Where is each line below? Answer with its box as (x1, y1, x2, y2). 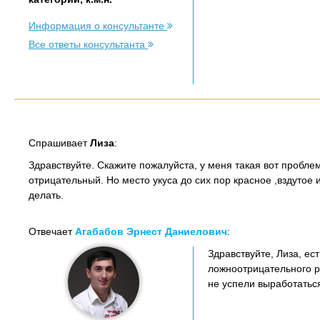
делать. (29, 189, 64, 201)
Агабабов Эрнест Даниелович (75, 226, 227, 237)
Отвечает (29, 226, 75, 237)
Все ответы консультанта (29, 39, 148, 50)
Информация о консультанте (29, 20, 167, 31)
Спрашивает (29, 137, 90, 149)
